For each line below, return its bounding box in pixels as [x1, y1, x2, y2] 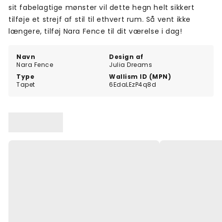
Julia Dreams [109, 60, 153, 69]
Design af [109, 53, 144, 61]
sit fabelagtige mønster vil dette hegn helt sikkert [8, 2, 195, 13]
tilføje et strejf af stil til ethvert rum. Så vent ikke [8, 14, 191, 25]
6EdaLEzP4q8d [109, 80, 157, 89]
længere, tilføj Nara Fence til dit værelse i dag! [8, 26, 182, 37]
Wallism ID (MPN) [109, 72, 171, 81]
